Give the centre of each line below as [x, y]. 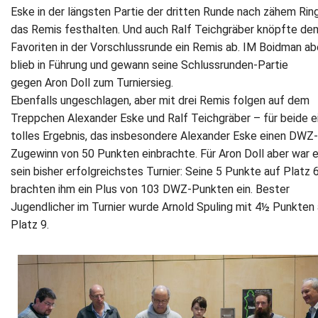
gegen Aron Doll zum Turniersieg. [92, 82]
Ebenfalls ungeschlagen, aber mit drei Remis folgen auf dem [160, 100]
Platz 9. [30, 224]
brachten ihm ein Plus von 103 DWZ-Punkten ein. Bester [150, 189]
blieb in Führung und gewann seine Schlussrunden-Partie [149, 65]
